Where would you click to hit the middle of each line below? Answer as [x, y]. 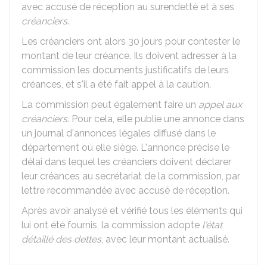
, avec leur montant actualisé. [165, 239]
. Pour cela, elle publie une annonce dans [156, 119]
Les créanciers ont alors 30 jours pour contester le [131, 41]
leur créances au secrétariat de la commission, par [131, 176]
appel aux [220, 105]
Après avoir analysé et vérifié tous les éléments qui [132, 211]
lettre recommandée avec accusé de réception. [125, 190]
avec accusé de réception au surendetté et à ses [128, 7]
